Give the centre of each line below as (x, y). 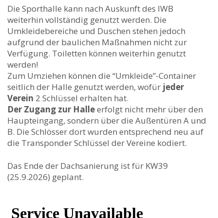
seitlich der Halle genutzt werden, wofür (85, 87)
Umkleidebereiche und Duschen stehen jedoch (96, 31)
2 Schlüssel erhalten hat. (81, 98)
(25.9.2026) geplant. (45, 177)
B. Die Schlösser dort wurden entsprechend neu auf (105, 132)
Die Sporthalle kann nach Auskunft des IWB (90, 9)
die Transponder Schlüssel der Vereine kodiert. (97, 143)
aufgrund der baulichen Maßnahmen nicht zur (97, 42)
